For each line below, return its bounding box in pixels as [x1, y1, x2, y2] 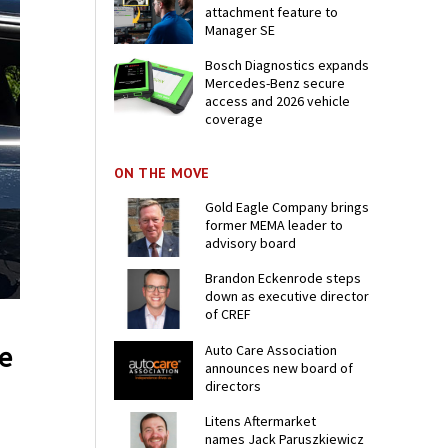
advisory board [205, 234, 297, 253]
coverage [205, 110, 264, 129]
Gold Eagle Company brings [205, 198, 370, 217]
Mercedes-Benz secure [205, 74, 346, 93]
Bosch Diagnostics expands [205, 56, 370, 75]
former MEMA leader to [205, 216, 344, 235]
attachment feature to [205, 3, 339, 22]
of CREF [205, 305, 252, 324]
